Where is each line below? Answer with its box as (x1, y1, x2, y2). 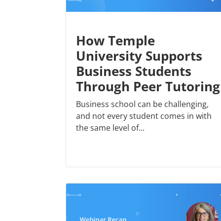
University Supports (76, 47, 202, 65)
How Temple (76, 32, 155, 50)
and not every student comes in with (76, 110, 212, 122)
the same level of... (76, 122, 145, 134)
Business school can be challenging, (76, 99, 209, 110)
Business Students (76, 62, 191, 80)
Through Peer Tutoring (76, 77, 220, 96)
